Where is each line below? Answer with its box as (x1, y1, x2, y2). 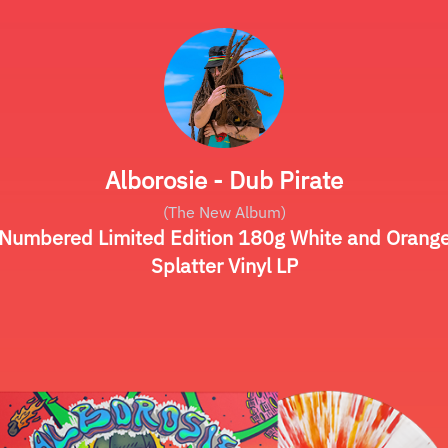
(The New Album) (162, 202, 286, 222)
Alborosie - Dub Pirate (105, 164, 343, 196)
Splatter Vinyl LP (150, 252, 298, 279)
